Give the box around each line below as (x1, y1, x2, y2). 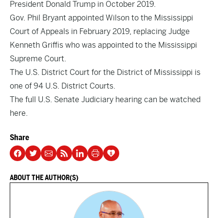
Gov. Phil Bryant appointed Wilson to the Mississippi (10, 13, 193, 22)
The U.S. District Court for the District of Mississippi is (10, 68, 200, 77)
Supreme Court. (10, 54, 66, 63)
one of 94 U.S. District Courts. (10, 81, 115, 91)
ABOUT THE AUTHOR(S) (10, 174, 78, 182)
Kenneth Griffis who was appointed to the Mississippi (10, 40, 197, 50)
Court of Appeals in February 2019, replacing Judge (10, 27, 190, 36)
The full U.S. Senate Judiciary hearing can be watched (10, 95, 200, 104)
